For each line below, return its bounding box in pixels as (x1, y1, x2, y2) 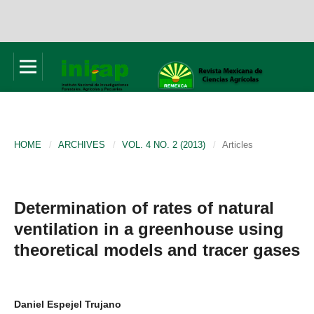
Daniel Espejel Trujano (14, 298, 121, 310)
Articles (222, 139, 253, 150)
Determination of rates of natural (14, 198, 274, 217)
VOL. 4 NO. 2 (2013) (122, 139, 205, 150)
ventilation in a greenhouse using (14, 219, 284, 238)
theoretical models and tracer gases (14, 240, 300, 259)
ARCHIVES (58, 139, 105, 150)
